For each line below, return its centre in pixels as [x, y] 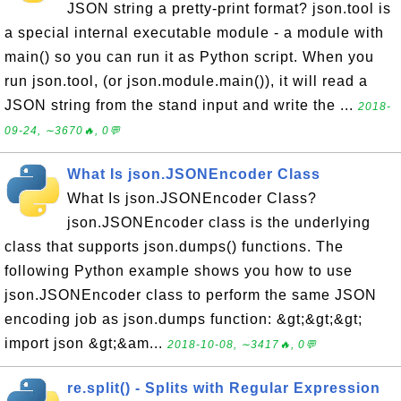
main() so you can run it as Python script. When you [189, 57]
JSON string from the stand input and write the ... [181, 105]
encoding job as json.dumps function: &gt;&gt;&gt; [183, 319]
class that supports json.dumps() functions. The [174, 247]
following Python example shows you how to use [179, 271]
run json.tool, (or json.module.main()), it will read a [186, 81]
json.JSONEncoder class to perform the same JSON [191, 295]
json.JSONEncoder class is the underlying [219, 222]
